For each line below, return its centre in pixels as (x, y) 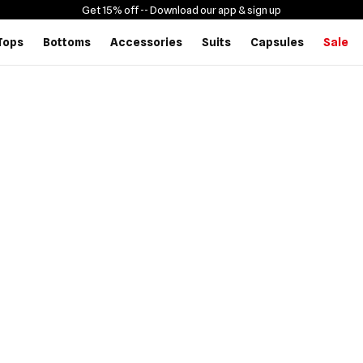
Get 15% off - (113, 9)
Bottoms (67, 42)
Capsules (277, 42)
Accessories (146, 42)
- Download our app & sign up (213, 9)
